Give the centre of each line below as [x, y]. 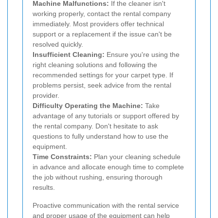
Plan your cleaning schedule [136, 156]
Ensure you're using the [142, 54]
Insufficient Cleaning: [69, 54]
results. [44, 187]
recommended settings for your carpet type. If [103, 75]
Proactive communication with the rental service [106, 205]
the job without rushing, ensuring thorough [98, 177]
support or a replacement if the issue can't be [102, 34]
